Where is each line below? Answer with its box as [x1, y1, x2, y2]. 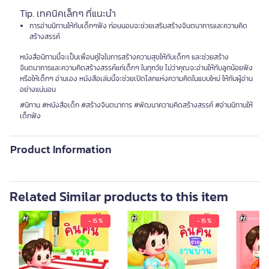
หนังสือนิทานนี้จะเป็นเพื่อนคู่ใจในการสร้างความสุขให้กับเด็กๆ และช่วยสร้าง [20, 52, 229, 62]
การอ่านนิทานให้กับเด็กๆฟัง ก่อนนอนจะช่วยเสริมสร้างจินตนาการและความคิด [29, 20, 247, 31]
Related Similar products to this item [10, 187, 228, 207]
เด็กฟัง [20, 110, 41, 121]
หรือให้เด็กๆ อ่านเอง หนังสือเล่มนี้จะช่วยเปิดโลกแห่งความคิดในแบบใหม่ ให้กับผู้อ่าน [20, 73, 253, 84]
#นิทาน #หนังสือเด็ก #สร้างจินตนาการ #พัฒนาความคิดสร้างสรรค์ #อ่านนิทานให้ [20, 100, 253, 110]
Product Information [10, 141, 112, 157]
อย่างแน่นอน [20, 84, 56, 95]
